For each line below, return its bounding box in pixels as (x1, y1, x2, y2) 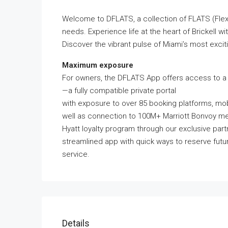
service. (62, 150, 90, 159)
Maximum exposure (62, 61, 133, 70)
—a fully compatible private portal (62, 86, 176, 95)
